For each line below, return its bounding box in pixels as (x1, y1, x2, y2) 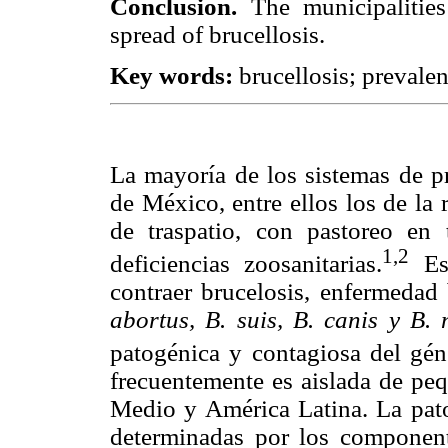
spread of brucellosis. (110, 20, 325, 48)
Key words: (110, 61, 233, 89)
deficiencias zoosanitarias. (110, 249, 383, 277)
